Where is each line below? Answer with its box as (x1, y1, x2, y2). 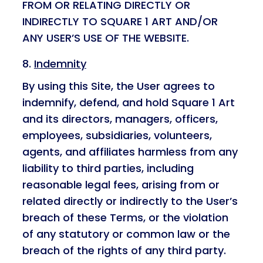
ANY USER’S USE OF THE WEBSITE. (22, 31, 189, 45)
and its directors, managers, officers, (22, 112, 218, 126)
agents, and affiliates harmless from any (22, 144, 238, 159)
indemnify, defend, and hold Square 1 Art (22, 95, 235, 110)
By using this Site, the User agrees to (22, 79, 215, 93)
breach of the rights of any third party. (22, 243, 226, 258)
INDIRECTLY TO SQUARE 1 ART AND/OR (22, 14, 218, 29)
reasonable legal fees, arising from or (22, 177, 220, 192)
